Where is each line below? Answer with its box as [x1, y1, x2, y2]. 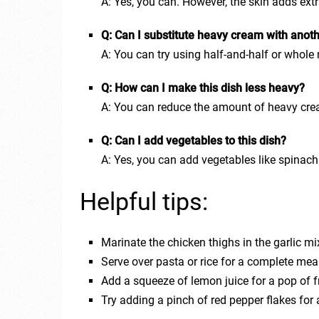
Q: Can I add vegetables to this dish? [101, 134, 287, 147]
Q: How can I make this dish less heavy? [101, 81, 305, 95]
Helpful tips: [80, 187, 208, 216]
